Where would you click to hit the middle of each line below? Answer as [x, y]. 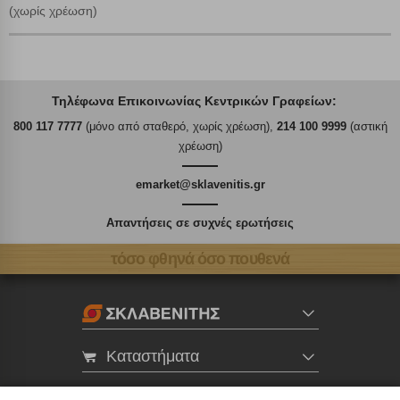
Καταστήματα [152, 356]
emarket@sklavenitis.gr [200, 185]
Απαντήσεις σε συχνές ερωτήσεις [200, 223]
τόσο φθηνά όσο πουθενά [200, 258]
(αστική [367, 127]
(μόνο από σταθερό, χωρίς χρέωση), [179, 127]
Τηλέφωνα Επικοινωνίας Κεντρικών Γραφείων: [194, 101]
